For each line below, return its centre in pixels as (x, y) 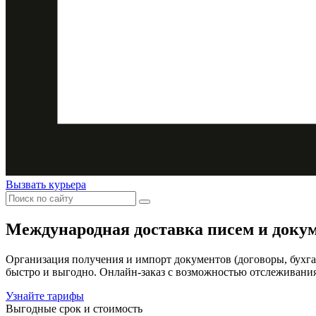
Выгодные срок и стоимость (74, 308)
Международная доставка (107, 229)
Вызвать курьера (46, 184)
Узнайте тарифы (45, 296)
